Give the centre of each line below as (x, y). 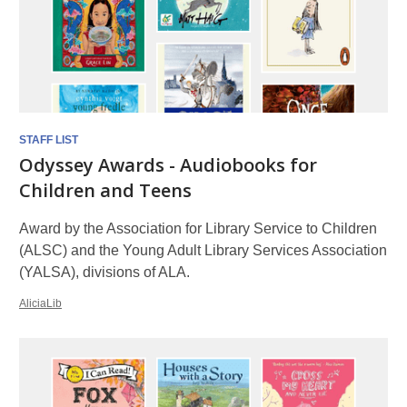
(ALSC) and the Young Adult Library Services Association (203, 250)
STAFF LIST (49, 140)
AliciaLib (40, 303)
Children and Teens (105, 190)
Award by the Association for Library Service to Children (198, 228)
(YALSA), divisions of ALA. (104, 272)
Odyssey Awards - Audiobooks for (168, 165)
